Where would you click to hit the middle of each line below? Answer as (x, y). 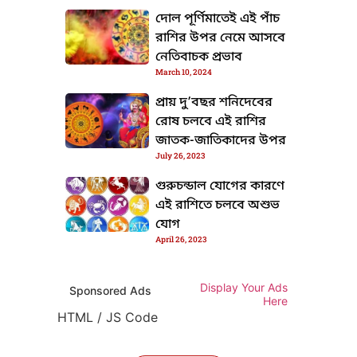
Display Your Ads (244, 287)
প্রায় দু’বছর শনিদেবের (214, 102)
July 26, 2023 (180, 155)
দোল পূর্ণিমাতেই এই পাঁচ (218, 19)
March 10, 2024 (184, 72)
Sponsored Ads (110, 290)
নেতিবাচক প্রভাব (199, 57)
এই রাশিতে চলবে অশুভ (218, 205)
